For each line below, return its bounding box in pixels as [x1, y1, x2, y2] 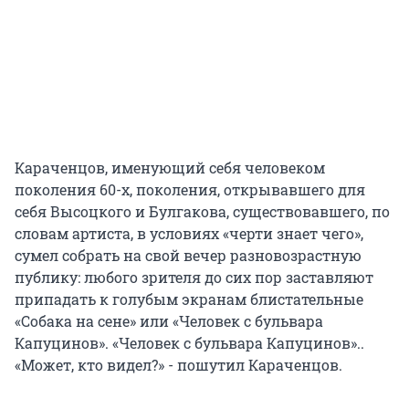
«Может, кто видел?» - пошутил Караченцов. [15, 354, 342, 374]
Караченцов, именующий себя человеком [15, 157, 325, 177]
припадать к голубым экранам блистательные [15, 288, 363, 309]
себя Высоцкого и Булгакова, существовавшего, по [15, 201, 390, 221]
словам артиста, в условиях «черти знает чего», [15, 223, 363, 243]
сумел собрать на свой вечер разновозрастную [15, 245, 362, 265]
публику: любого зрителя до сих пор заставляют [15, 267, 373, 287]
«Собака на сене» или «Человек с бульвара [15, 310, 323, 330]
